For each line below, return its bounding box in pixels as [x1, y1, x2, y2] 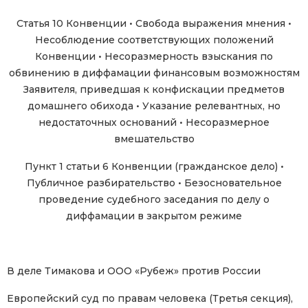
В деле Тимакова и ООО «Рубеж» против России [7, 265, 261, 278]
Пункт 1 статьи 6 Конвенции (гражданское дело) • [24, 160, 284, 173]
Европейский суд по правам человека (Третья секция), [7, 292, 293, 305]
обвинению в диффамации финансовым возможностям [8, 67, 300, 80]
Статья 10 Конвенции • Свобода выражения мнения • [16, 17, 291, 30]
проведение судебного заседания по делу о [38, 193, 269, 206]
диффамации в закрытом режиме [66, 210, 242, 223]
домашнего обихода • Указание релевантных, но [27, 100, 280, 113]
